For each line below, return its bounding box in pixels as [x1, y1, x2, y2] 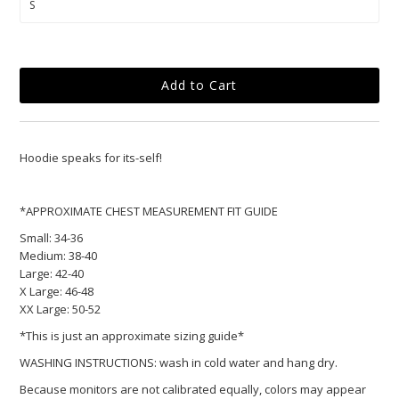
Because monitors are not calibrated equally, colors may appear [20, 380, 367, 397]
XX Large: [20, 300, 70, 317]
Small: [20, 229, 53, 246]
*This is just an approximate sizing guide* [20, 327, 245, 344]
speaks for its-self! [61, 149, 163, 166]
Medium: [20, 247, 67, 264]
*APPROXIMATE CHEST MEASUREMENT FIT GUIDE [20, 202, 279, 219]
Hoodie [20, 149, 62, 166]
